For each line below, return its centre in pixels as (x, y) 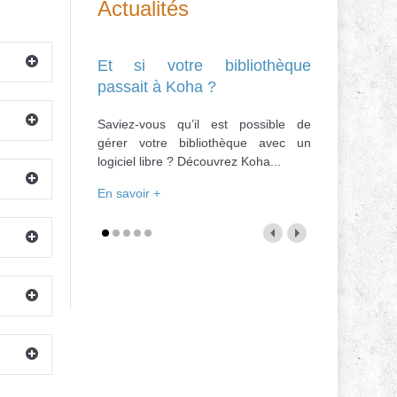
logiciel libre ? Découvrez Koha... (189, 162)
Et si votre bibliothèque (204, 66)
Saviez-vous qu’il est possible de (204, 125)
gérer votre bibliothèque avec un (204, 143)
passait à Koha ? (156, 87)
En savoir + (128, 194)
